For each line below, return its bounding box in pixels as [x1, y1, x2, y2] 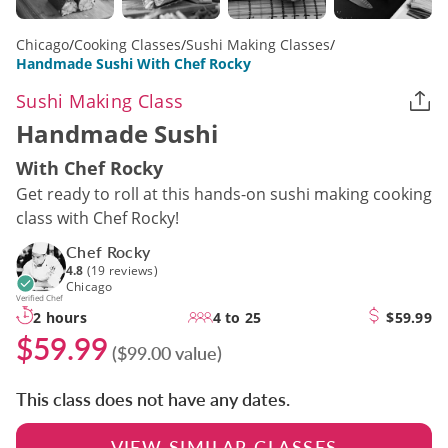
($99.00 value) [112, 340, 222, 366]
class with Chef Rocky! [16, 207, 179, 230]
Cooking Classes [74, 35, 181, 55]
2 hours [33, 307, 87, 327]
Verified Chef [16, 292, 63, 304]
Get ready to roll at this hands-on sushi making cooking [16, 183, 432, 206]
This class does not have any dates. [16, 386, 290, 412]
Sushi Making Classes [186, 35, 330, 55]
